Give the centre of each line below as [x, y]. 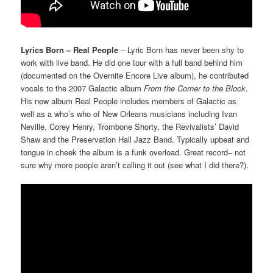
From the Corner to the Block [195, 88]
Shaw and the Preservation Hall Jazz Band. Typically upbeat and [135, 140]
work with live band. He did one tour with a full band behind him [132, 63]
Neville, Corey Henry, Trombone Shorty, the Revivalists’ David [130, 127]
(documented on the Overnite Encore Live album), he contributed [135, 76]
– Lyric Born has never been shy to [181, 50]
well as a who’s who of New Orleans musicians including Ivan [129, 114]
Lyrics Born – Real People [70, 50]
